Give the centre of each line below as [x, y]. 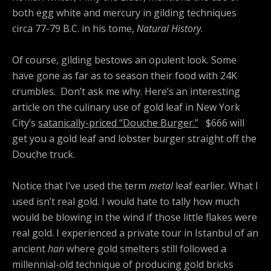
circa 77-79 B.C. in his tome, [74, 29]
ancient [30, 249]
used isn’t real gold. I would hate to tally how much [126, 202]
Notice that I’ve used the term [80, 186]
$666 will [221, 123]
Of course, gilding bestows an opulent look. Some [124, 60]
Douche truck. [44, 155]
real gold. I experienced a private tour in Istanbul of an [135, 233]
